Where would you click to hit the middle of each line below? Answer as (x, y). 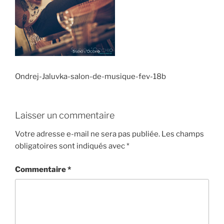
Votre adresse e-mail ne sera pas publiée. (87, 134)
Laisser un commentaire (65, 115)
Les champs (183, 134)
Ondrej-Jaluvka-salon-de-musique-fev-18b (90, 76)
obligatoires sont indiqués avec (71, 146)
